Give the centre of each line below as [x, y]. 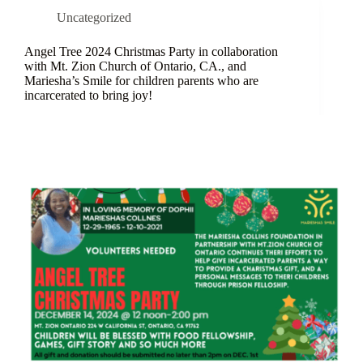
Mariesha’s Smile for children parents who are [141, 81]
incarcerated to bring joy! [88, 96]
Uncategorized [94, 18]
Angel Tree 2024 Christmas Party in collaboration [151, 52]
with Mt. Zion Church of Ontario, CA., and [135, 66]
